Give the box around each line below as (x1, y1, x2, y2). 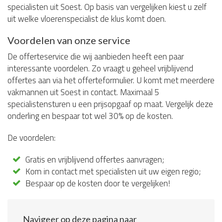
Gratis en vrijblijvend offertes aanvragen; (25, 153, 165, 166)
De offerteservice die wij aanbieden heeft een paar (7, 50, 184, 63)
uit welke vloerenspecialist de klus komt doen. (7, 12, 166, 25)
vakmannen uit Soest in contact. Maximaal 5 (7, 86, 160, 99)
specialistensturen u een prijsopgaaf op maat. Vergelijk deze (7, 98, 213, 111)
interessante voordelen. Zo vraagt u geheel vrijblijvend (7, 62, 193, 75)
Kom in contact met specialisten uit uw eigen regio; (25, 165, 201, 178)
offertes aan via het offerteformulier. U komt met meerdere (7, 74, 215, 87)
